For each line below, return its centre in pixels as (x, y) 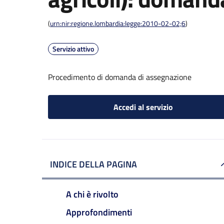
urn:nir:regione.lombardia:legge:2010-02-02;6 (118, 23)
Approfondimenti (99, 212)
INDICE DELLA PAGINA (93, 164)
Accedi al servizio (143, 107)
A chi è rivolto (92, 194)
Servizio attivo (73, 49)
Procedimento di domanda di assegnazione (120, 77)
